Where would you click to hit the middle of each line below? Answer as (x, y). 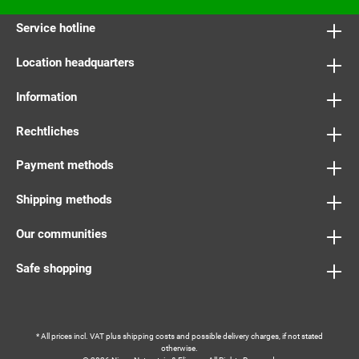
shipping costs (149, 336)
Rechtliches (48, 131)
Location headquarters (75, 63)
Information (46, 97)
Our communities (62, 234)
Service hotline (56, 28)
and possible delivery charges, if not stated (249, 336)
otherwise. (179, 348)
